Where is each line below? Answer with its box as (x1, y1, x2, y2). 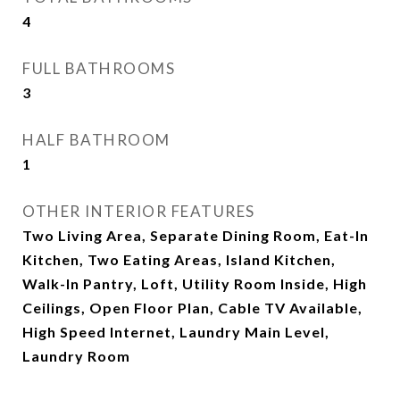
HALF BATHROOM (22, 130, 171, 149)
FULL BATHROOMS (22, 59, 175, 78)
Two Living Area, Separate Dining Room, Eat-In (22, 227, 369, 244)
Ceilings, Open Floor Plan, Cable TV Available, (22, 299, 362, 316)
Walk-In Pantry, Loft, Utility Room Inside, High (22, 275, 367, 292)
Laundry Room (22, 347, 130, 364)
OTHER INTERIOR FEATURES (22, 202, 255, 221)
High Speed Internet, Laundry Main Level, (22, 323, 329, 340)
